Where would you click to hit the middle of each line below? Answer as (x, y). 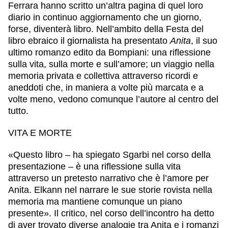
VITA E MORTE (40, 133)
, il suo (204, 40)
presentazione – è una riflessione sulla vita (94, 166)
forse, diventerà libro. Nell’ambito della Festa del (106, 29)
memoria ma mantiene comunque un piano (95, 201)
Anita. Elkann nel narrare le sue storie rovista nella (110, 190)
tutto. (18, 111)
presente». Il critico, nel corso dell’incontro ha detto (111, 213)
